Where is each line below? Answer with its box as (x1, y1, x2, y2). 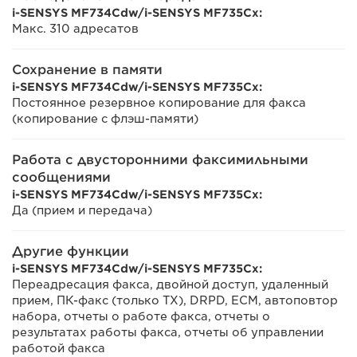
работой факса (12, 342, 105, 355)
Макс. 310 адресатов (12, 22, 139, 35)
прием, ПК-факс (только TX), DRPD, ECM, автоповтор (12, 294, 338, 307)
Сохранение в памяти (12, 62, 163, 77)
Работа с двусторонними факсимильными (12, 152, 308, 167)
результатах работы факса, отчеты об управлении (12, 326, 324, 339)
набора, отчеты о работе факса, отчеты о (12, 310, 270, 323)
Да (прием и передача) (12, 204, 152, 217)
